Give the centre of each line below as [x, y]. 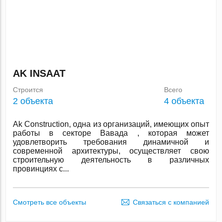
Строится [28, 90]
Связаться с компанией [171, 202]
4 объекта [184, 101]
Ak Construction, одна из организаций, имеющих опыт [111, 124]
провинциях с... [41, 169]
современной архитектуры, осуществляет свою [111, 151]
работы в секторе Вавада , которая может [111, 133]
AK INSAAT [39, 73]
